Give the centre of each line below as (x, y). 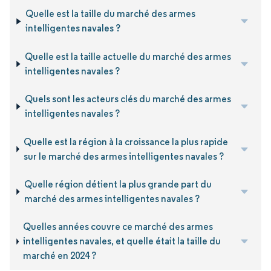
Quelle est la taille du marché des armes (111, 14)
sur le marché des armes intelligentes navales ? (124, 156)
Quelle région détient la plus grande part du (118, 184)
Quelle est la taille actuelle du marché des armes (128, 56)
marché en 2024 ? (60, 256)
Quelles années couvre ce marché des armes (118, 227)
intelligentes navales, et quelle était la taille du (122, 241)
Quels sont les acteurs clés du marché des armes (128, 99)
